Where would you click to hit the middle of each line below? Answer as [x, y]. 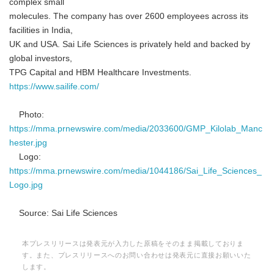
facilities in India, [41, 30]
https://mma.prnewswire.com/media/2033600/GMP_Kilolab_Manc [136, 129]
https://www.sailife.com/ [54, 87]
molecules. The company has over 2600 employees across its [129, 16]
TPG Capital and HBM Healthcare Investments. [100, 72]
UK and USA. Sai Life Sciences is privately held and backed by [130, 44]
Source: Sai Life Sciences [63, 213]
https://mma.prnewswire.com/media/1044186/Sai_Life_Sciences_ [135, 171]
